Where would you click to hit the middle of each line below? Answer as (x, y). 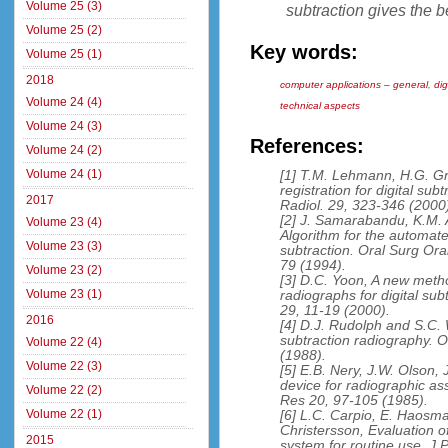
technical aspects (320, 105)
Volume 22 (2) (64, 390)
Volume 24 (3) (64, 126)
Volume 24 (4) (64, 102)
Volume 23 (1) (64, 294)
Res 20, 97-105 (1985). (354, 400)
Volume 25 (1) (64, 54)
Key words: (303, 52)
